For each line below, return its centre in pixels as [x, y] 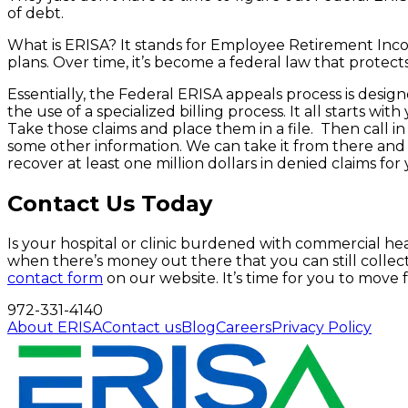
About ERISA [55, 327]
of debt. [36, 14]
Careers [244, 327]
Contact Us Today [110, 203]
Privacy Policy [321, 327]
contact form [55, 278]
